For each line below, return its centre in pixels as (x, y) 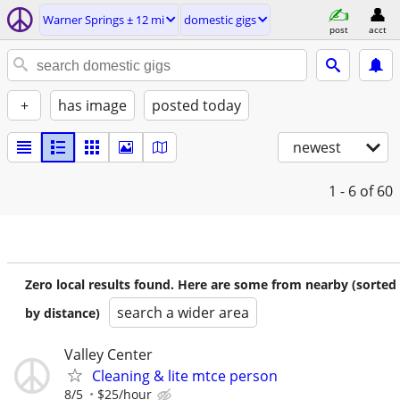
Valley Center (108, 354)
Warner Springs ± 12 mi (104, 20)
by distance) (62, 313)
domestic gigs (220, 20)
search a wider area (183, 312)
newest (317, 147)
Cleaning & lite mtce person (185, 376)
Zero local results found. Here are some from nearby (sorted (211, 284)
